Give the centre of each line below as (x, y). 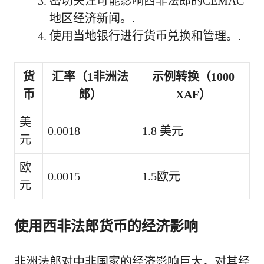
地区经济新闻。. (92, 18)
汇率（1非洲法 (90, 76)
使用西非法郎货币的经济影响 (106, 226)
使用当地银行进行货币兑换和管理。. (145, 36)
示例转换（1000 (193, 76)
